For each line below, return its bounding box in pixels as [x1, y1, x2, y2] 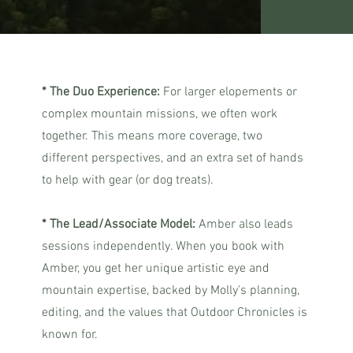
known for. [41, 327, 98, 343]
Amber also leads [198, 217, 293, 232]
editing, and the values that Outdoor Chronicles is [41, 305, 307, 321]
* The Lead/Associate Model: [41, 217, 199, 232]
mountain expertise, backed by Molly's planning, [41, 283, 299, 299]
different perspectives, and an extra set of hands [41, 150, 303, 166]
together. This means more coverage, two [41, 128, 262, 144]
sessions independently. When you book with [41, 239, 284, 255]
